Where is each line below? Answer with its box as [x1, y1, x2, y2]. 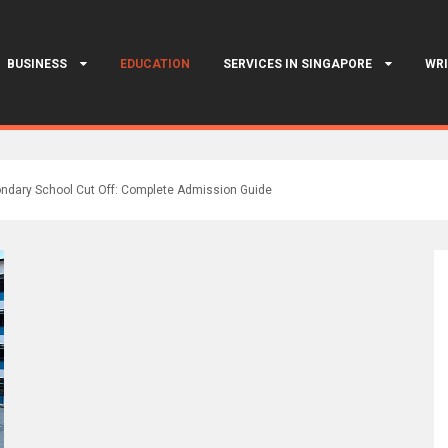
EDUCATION [120, 57, 190, 71]
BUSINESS [7, 57, 67, 71]
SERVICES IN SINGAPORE [223, 57, 372, 71]
